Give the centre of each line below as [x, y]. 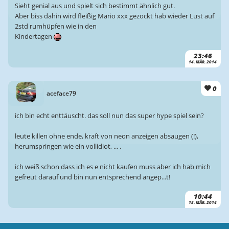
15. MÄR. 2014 [203, 202]
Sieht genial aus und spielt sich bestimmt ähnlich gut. [95, 6]
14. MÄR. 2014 [203, 62]
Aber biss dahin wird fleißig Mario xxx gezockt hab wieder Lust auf [114, 16]
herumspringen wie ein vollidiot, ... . [68, 146]
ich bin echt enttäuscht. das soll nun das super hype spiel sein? [109, 115]
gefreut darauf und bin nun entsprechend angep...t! [92, 177]
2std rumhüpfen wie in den [55, 26]
